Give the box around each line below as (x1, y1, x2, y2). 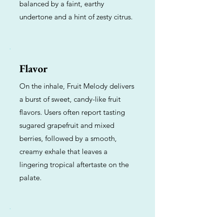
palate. (19, 173, 42, 182)
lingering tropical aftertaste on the (19, 160, 129, 169)
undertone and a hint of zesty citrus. (19, 12, 133, 21)
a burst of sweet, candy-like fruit (19, 94, 121, 104)
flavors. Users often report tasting (19, 108, 125, 117)
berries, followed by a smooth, (19, 134, 117, 143)
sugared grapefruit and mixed (19, 121, 114, 130)
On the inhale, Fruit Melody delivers (19, 81, 134, 91)
